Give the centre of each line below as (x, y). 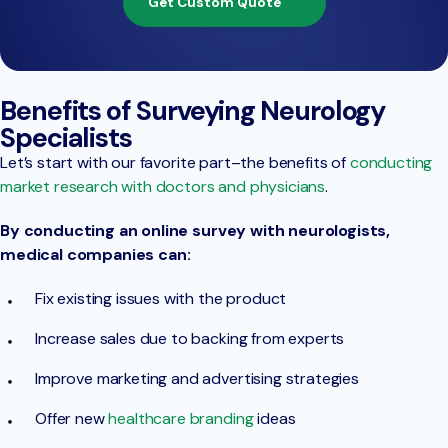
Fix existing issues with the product (161, 299)
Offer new (72, 419)
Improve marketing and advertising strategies (199, 379)
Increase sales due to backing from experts (190, 339)
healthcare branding (181, 419)
